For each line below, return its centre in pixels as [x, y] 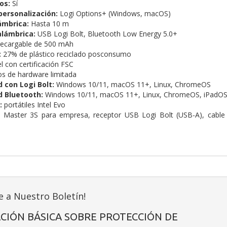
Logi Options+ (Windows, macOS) [114, 14]
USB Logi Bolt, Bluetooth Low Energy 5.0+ [106, 34]
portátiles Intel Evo [33, 105]
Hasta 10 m [49, 24]
